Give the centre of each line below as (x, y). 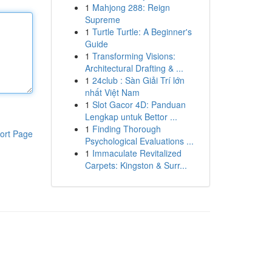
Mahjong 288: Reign (131, 7)
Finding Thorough (126, 129)
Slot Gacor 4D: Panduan (139, 104)
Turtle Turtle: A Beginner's (142, 32)
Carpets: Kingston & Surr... (136, 165)
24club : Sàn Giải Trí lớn (138, 80)
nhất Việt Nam (112, 92)
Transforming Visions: (134, 56)
